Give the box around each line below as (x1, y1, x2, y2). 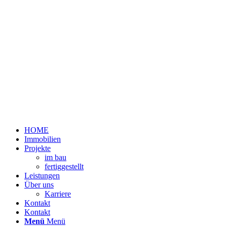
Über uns (24, 180, 54, 189)
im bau (45, 153, 66, 162)
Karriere (45, 189, 71, 198)
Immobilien (24, 134, 61, 143)
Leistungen (24, 171, 60, 180)
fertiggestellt (45, 162, 84, 171)
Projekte (24, 143, 51, 153)
